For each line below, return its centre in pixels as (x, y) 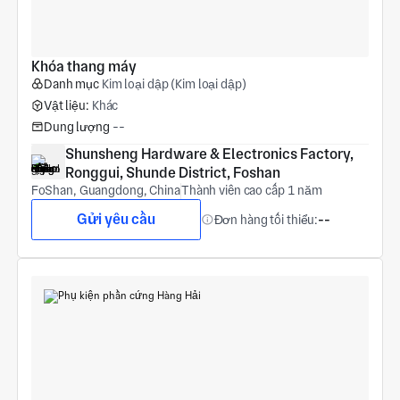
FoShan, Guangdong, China (105, 191)
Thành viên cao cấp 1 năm (252, 191)
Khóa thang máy (83, 67)
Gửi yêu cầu (116, 220)
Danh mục (71, 84)
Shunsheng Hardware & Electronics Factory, (209, 154)
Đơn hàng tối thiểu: (266, 219)
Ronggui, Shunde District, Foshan (172, 173)
